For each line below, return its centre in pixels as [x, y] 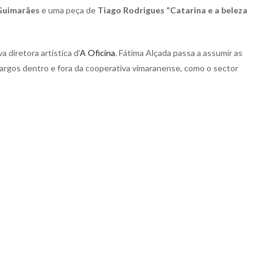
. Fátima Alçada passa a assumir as [179, 53]
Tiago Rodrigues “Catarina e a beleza [172, 10]
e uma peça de [69, 10]
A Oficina [97, 53]
